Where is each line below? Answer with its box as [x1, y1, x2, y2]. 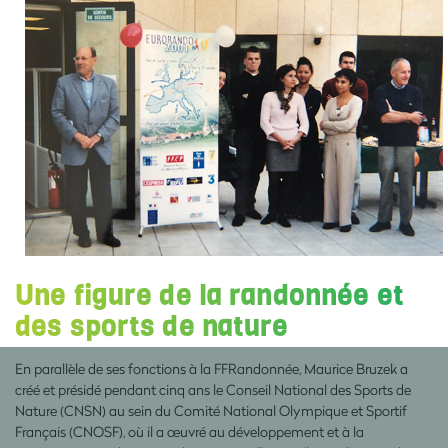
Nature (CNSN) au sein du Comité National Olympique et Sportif [15, 400, 407, 420]
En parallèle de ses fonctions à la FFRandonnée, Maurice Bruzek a [15, 358, 408, 378]
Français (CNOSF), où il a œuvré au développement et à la [15, 421, 364, 441]
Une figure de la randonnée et [15, 277, 404, 314]
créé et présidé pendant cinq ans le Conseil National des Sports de [15, 379, 411, 399]
